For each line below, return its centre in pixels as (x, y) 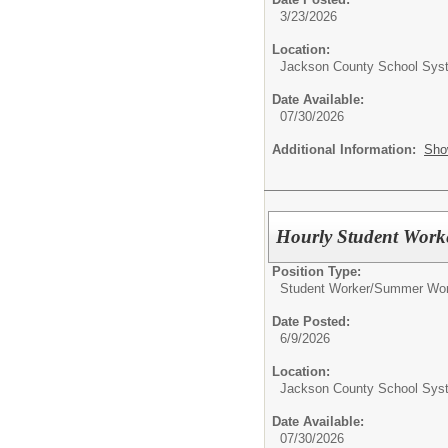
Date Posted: (311, 321)
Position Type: (316, 271)
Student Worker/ (327, 288)
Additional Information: (348, 150)
